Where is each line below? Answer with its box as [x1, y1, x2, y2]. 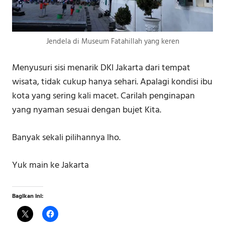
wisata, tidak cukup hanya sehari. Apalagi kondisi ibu [12, 74, 212, 89]
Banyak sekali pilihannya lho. [12, 130, 121, 145]
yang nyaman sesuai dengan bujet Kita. [12, 102, 161, 118]
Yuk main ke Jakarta [12, 158, 89, 173]
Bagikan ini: [12, 191, 43, 201]
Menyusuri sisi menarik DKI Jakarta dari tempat [12, 60, 190, 75]
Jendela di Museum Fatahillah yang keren [46, 35, 179, 48]
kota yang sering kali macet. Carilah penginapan [12, 88, 195, 103]
